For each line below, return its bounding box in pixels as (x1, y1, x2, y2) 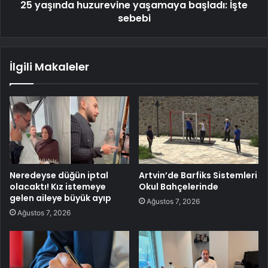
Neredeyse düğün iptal (10, 169, 108, 181)
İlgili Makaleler (10, 59, 89, 74)
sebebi (117, 11, 151, 25)
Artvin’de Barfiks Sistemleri (139, 169, 257, 181)
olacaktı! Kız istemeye (10, 180, 106, 193)
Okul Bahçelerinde (139, 180, 218, 193)
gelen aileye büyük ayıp (10, 191, 111, 204)
